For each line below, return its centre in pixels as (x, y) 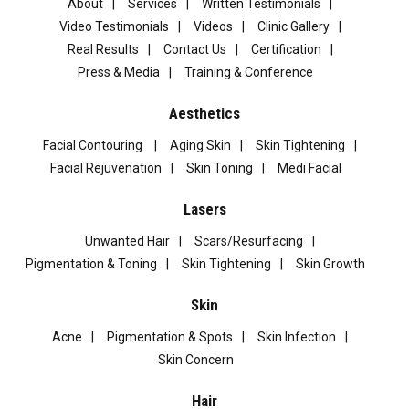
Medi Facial (309, 168)
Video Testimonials (114, 26)
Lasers (204, 209)
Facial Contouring (94, 145)
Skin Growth (330, 263)
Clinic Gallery (293, 26)
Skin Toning (219, 168)
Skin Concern (195, 359)
